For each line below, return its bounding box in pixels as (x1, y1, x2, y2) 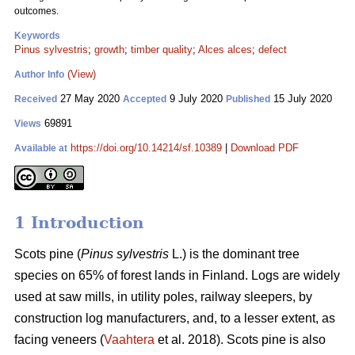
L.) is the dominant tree (169, 247, 300, 261)
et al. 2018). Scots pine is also (155, 333, 326, 347)
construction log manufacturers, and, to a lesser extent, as (14, 311, 335, 326)
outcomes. (14, 6, 59, 17)
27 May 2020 (57, 93, 123, 105)
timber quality (131, 44, 193, 55)
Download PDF (231, 142, 299, 154)
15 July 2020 (270, 93, 332, 105)
